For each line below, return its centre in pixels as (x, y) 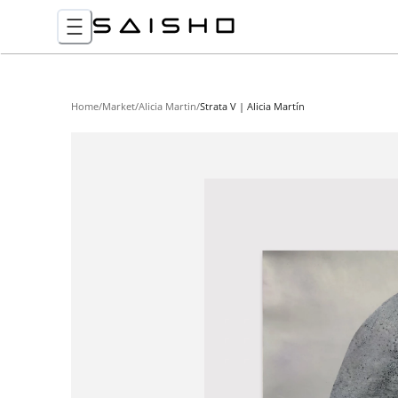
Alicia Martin (167, 106)
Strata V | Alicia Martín (252, 106)
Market (119, 106)
